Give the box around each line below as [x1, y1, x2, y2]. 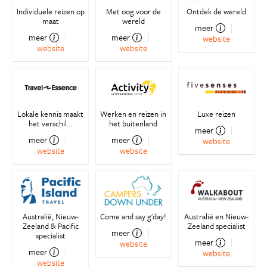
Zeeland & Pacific [22, 220, 79, 232]
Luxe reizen [197, 108, 236, 120]
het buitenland [109, 117, 158, 130]
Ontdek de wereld [187, 5, 247, 18]
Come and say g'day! [100, 210, 167, 223]
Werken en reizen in [100, 108, 167, 120]
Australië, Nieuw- [22, 210, 79, 223]
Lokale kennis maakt [17, 108, 84, 120]
